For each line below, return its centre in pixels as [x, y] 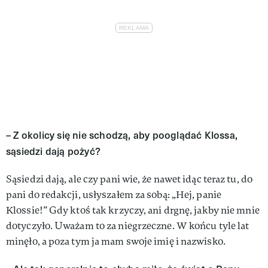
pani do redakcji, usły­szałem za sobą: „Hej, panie [114, 194]
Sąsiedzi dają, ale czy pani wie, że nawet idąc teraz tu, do [129, 179]
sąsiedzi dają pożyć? [53, 151]
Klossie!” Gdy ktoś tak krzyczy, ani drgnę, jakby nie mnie [133, 210]
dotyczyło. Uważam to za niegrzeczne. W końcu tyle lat [128, 226]
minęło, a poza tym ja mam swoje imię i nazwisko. [116, 241]
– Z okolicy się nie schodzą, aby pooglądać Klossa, [122, 135]
